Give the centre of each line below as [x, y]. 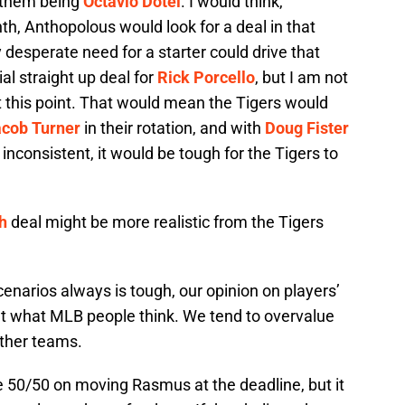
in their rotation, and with [173, 128]
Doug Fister [307, 128]
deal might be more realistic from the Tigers [165, 222]
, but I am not [301, 78]
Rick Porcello [206, 78]
